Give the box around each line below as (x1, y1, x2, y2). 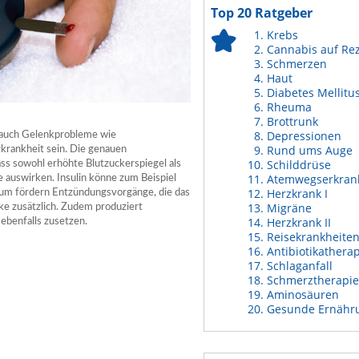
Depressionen (267, 128, 341, 143)
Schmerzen (267, 56, 327, 71)
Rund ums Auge (267, 143, 353, 158)
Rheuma (267, 99, 312, 115)
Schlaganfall (267, 258, 333, 273)
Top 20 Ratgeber (211, 4, 313, 22)
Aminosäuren (267, 287, 339, 302)
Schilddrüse (267, 157, 331, 172)
